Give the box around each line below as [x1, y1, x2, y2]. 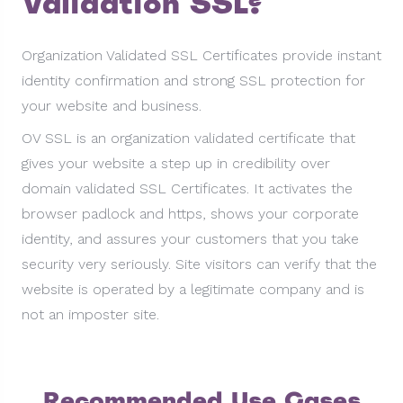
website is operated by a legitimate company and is [22, 281, 364, 298]
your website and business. [22, 97, 201, 114]
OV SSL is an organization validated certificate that [22, 130, 355, 147]
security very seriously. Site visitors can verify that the [22, 255, 377, 273]
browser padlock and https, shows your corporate [22, 205, 359, 222]
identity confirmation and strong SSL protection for [22, 72, 365, 89]
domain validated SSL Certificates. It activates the [22, 180, 353, 197]
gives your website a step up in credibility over [22, 155, 330, 172]
